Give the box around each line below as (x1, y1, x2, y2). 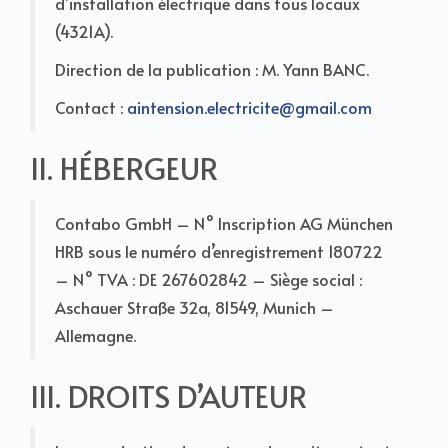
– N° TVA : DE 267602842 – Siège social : (55, 267, 362, 290)
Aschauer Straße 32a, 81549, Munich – (55, 295, 334, 318)
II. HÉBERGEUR (30, 146, 218, 188)
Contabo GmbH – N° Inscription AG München (55, 211, 393, 234)
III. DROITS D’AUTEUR (30, 374, 307, 416)
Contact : (55, 95, 127, 118)
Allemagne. (55, 323, 136, 346)
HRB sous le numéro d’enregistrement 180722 (55, 239, 383, 262)
